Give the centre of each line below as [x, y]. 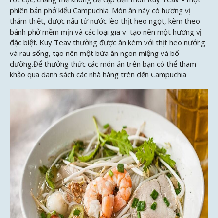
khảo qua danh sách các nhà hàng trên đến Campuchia [98, 74]
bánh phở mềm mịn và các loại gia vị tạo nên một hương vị [106, 31]
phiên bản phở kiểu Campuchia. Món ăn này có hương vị [100, 10]
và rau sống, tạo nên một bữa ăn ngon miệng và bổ [94, 53]
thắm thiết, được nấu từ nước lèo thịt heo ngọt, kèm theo [105, 21]
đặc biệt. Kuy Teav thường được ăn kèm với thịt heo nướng [108, 42]
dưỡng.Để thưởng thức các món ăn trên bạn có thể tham [103, 64]
